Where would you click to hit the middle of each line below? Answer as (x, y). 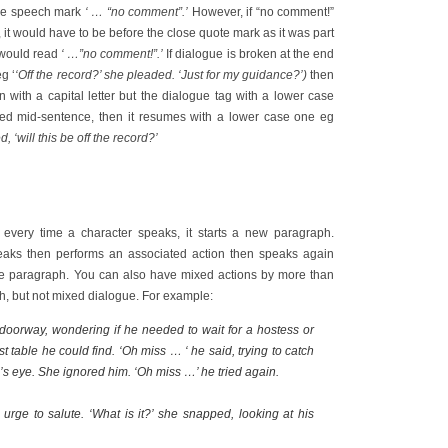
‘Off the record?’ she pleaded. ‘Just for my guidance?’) (163, 75)
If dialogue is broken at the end (249, 54)
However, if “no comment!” (261, 12)
